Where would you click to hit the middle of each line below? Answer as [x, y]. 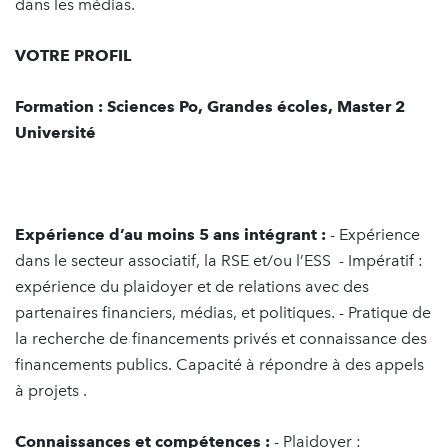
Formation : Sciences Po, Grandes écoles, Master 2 [210, 106]
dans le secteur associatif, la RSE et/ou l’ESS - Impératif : [219, 260]
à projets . [53, 390]
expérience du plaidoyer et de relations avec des [192, 286]
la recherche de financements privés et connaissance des [221, 338]
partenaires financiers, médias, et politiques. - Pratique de [223, 312]
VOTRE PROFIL [73, 55]
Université [55, 132]
